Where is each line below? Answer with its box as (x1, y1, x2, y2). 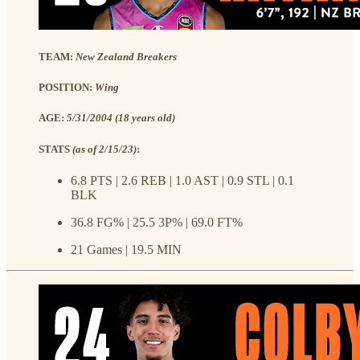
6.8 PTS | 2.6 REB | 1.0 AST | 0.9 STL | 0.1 (71, 173, 294, 187)
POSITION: (39, 81, 95, 94)
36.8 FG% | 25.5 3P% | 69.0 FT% (71, 215, 243, 229)
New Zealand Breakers (76, 51, 177, 63)
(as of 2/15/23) (72, 142, 137, 155)
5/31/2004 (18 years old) (67, 112, 175, 125)
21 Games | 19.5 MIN (71, 242, 182, 256)
